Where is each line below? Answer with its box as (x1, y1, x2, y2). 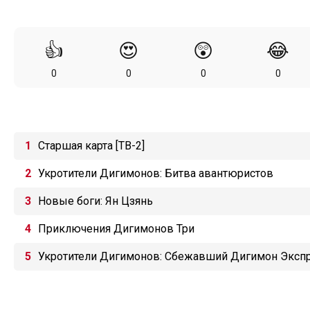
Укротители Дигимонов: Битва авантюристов (38, 167, 273, 180)
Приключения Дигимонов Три (38, 222, 194, 235)
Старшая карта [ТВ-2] (38, 139, 145, 152)
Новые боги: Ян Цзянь (38, 194, 153, 208)
